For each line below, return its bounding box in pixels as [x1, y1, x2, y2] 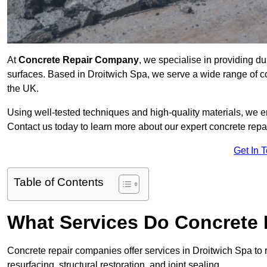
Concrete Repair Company [18, 55, 139, 66]
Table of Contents [14, 176, 104, 189]
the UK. [7, 83, 39, 94]
